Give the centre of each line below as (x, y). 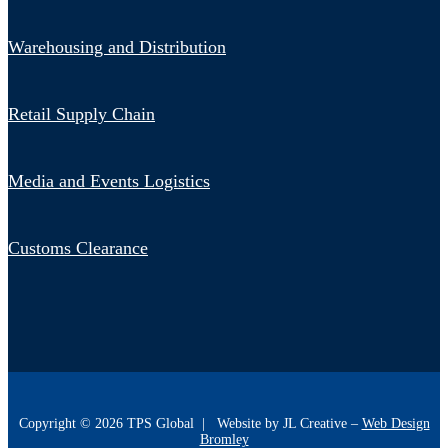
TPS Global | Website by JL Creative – (242, 423)
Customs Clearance (78, 247)
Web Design (395, 423)
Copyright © (56, 423)
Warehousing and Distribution (117, 46)
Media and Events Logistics (109, 180)
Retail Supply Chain (81, 113)
